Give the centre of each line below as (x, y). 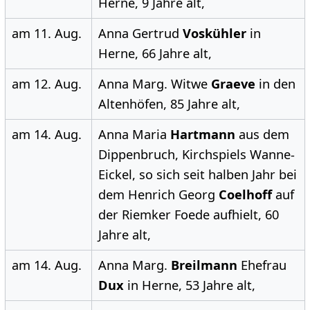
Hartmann (202, 135)
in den (275, 84)
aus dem (262, 135)
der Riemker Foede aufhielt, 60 (188, 215)
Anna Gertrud (140, 34)
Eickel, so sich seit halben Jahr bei (197, 175)
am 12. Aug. (46, 84)
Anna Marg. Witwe (154, 84)
